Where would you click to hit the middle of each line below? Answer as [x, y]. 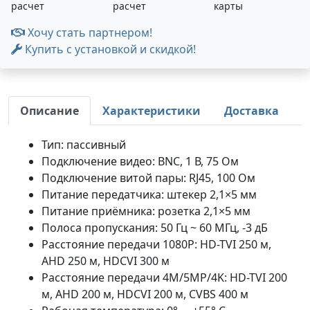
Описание [49, 111]
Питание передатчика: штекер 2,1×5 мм [149, 194]
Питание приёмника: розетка [122, 211]
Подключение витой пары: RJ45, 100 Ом [148, 178]
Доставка [252, 111]
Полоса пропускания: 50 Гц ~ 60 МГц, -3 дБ [155, 228]
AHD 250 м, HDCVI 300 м [106, 261]
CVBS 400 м [219, 294]
